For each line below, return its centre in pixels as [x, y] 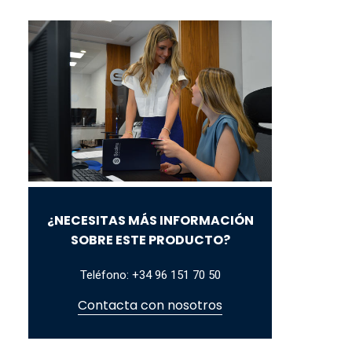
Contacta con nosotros [150, 305]
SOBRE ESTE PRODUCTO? [150, 240]
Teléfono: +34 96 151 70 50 [150, 275]
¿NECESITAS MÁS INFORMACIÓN [150, 220]
